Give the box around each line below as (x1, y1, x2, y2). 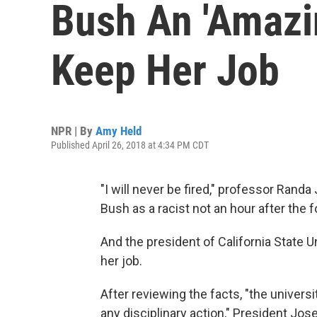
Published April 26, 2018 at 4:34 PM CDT (51, 139, 209, 151)
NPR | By (51, 124, 96, 138)
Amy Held (96, 124, 142, 138)
